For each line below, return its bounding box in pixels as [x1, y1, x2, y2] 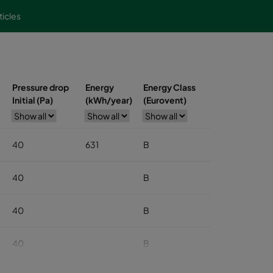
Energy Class [143, 82, 196, 93]
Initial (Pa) [12, 94, 53, 105]
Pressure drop [12, 82, 69, 93]
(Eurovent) [143, 94, 186, 105]
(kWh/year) [85, 94, 132, 105]
